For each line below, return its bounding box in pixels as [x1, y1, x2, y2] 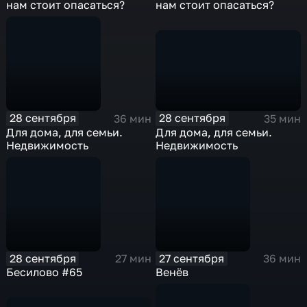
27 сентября [159, 251, 225, 265]
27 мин [114, 251, 151, 266]
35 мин [263, 111, 301, 125]
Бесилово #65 [6, 265, 83, 280]
